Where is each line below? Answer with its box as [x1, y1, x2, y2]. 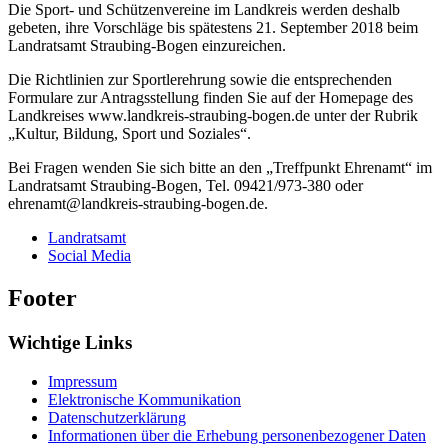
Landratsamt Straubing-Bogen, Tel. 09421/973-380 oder [8, 177, 363, 195]
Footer [8, 285, 77, 312]
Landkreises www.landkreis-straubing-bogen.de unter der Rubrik [8, 107, 418, 125]
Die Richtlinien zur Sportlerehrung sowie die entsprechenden [8, 71, 392, 89]
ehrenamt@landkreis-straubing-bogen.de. [8, 195, 268, 213]
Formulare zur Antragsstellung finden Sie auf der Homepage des [8, 89, 413, 107]
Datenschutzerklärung [48, 408, 186, 426]
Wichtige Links [8, 332, 132, 354]
